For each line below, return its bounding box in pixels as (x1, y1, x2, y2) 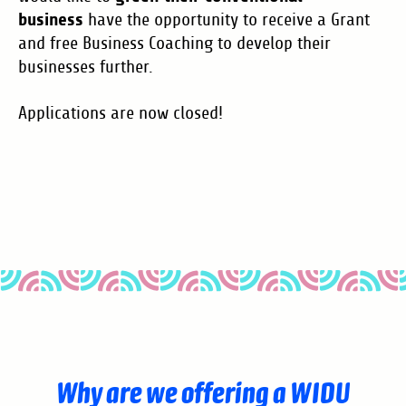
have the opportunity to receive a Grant (88, 10, 370, 30)
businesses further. (18, 57, 153, 77)
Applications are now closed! (18, 103, 223, 123)
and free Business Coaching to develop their (18, 34, 331, 53)
